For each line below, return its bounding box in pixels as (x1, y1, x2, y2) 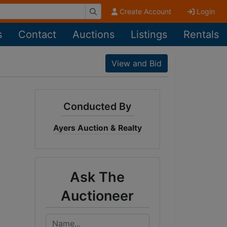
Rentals (183, 28, 219, 41)
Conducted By (63, 100, 132, 112)
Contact (18, 28, 56, 41)
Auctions (72, 28, 115, 41)
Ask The (70, 169, 125, 185)
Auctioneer (61, 187, 134, 204)
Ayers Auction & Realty (53, 123, 142, 133)
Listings (131, 28, 167, 41)
